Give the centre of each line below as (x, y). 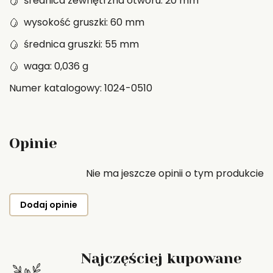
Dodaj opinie (49, 205)
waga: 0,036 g (56, 66)
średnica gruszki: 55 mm (81, 44)
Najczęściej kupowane (161, 258)
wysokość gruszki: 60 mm (84, 22)
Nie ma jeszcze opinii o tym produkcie (175, 173)
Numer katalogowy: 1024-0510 (81, 88)
